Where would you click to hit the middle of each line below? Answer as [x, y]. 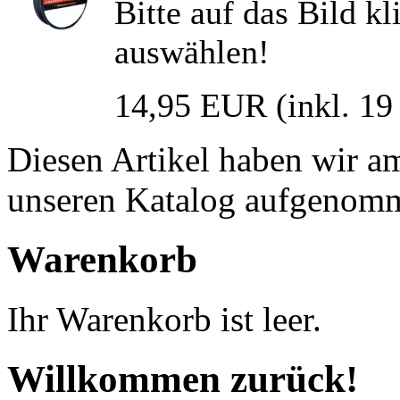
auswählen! [192, 52]
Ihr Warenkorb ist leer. [164, 320]
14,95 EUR [191, 106]
